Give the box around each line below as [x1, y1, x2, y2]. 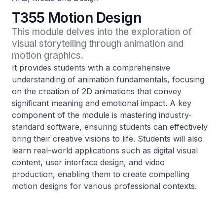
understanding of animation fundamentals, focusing [12, 74, 204, 84]
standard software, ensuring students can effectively [12, 122, 208, 132]
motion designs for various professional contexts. [12, 181, 197, 191]
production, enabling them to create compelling [12, 169, 189, 179]
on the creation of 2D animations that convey [12, 86, 182, 96]
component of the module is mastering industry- [12, 110, 192, 120]
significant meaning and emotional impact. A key [12, 98, 191, 108]
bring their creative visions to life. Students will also [12, 134, 203, 144]
